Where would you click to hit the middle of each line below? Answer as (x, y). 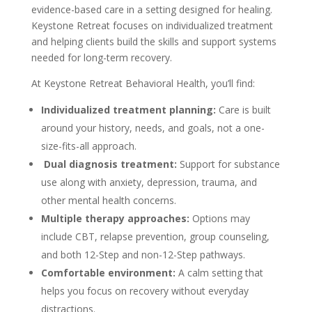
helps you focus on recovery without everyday (145, 291)
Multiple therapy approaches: (115, 218)
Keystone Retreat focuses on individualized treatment (152, 25)
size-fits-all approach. (88, 146)
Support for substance (228, 164)
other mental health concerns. (108, 200)
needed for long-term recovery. (101, 57)
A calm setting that (219, 273)
